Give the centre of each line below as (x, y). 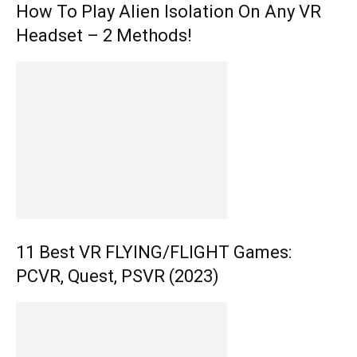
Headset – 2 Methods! (104, 35)
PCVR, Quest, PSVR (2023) (118, 276)
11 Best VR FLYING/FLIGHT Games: (154, 252)
